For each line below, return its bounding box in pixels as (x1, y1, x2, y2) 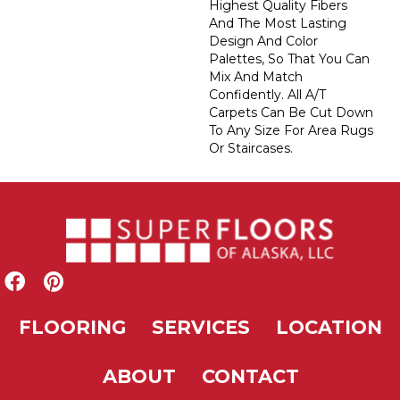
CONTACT (201, 365, 299, 388)
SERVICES (151, 316, 250, 339)
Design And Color (209, 33, 318, 50)
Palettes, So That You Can (209, 51, 370, 68)
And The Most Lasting (209, 15, 346, 32)
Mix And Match (209, 69, 303, 86)
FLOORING (18, 316, 126, 339)
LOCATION (275, 316, 382, 339)
